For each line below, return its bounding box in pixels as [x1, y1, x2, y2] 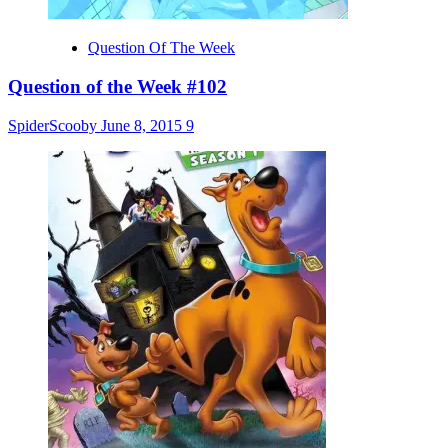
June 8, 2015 [101, 116, 186, 134]
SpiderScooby [8, 116, 101, 134]
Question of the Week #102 [8, 75, 227, 97]
